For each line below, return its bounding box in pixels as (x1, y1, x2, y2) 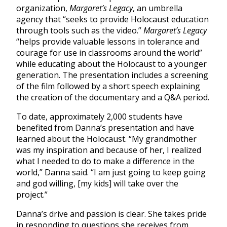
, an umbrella (133, 3, 182, 14)
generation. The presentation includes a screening (16, 69, 208, 81)
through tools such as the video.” (16, 25, 143, 36)
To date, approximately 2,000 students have (16, 111, 182, 123)
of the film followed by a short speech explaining (16, 81, 200, 92)
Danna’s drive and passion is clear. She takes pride (16, 208, 207, 220)
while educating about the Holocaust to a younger (16, 58, 207, 70)
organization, (16, 3, 69, 14)
